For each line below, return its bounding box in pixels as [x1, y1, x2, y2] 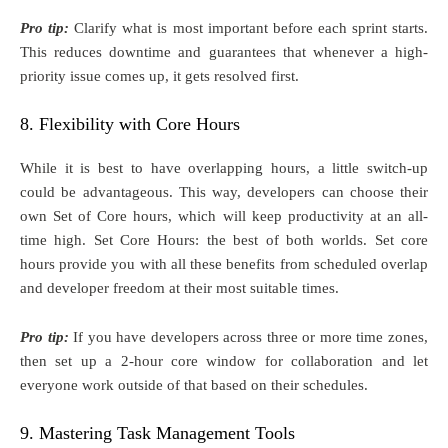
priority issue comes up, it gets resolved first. [20, 67, 299, 84]
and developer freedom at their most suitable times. [20, 279, 339, 296]
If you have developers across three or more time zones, [68, 328, 429, 345]
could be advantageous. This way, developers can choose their [20, 183, 428, 200]
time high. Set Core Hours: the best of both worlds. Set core [20, 231, 428, 248]
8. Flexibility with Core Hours [20, 113, 240, 134]
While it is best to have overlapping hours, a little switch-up [20, 159, 428, 176]
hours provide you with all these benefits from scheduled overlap [20, 255, 428, 272]
